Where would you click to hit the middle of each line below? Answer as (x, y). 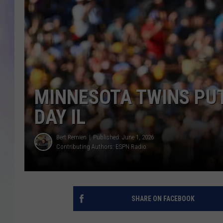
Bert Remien (71, 137)
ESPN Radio (131, 147)
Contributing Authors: (86, 147)
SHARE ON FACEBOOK (163, 199)
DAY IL (60, 117)
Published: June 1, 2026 (123, 137)
